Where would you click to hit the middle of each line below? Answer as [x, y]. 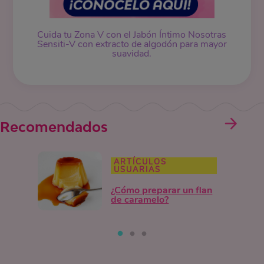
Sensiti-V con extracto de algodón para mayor [132, 44]
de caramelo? [140, 200]
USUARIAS [138, 170]
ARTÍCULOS [141, 162]
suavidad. [132, 54]
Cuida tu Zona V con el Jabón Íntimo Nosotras [132, 35]
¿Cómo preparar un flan [162, 191]
